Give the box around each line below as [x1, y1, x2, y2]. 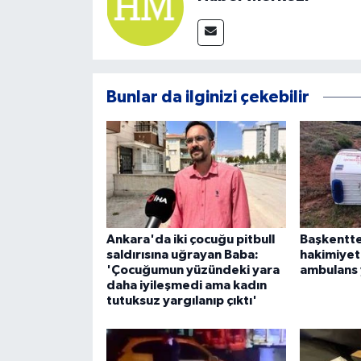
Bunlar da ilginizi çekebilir [106, 88, 309, 106]
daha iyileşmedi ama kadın [106, 278, 267, 292]
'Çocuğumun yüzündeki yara [106, 263, 280, 276]
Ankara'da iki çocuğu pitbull [106, 232, 275, 246]
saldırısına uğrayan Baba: [106, 247, 259, 261]
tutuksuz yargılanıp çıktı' [106, 293, 257, 307]
